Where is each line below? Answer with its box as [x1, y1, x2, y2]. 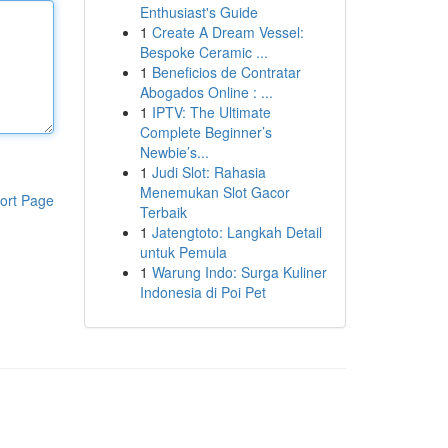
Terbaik [139, 202, 187, 222]
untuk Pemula [139, 242, 227, 262]
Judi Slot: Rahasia [151, 162, 266, 182]
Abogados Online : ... [139, 82, 273, 102]
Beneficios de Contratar [151, 62, 301, 82]
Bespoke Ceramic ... [139, 42, 268, 62]
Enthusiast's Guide [139, 2, 258, 22]
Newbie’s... [139, 142, 209, 162]
